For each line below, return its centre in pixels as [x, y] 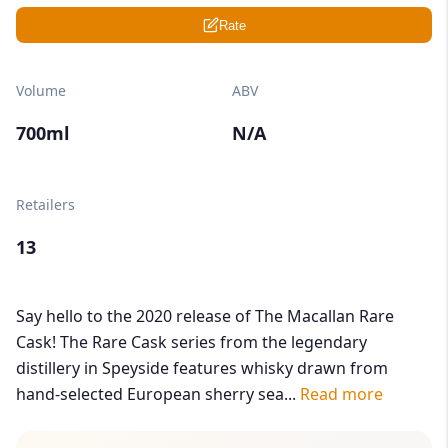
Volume [41, 91]
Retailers [45, 205]
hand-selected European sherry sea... [158, 394]
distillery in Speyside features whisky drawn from [202, 368]
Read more [341, 394]
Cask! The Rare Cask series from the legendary [191, 342]
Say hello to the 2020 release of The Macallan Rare [205, 316]
